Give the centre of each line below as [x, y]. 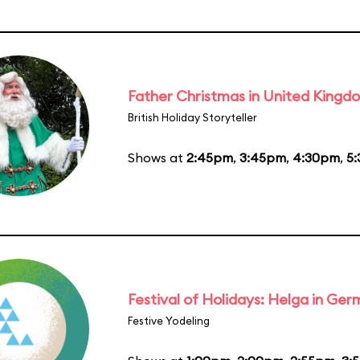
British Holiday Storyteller [192, 117]
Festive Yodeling [169, 320]
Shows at [157, 157]
